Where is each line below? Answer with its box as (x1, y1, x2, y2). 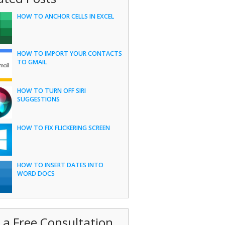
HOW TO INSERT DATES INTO (17, 161, 103, 169)
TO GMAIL (17, 58, 47, 66)
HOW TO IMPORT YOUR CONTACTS (17, 49, 122, 58)
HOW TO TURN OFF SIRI (17, 86, 86, 95)
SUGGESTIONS (17, 95, 60, 103)
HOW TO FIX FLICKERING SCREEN (17, 124, 110, 132)
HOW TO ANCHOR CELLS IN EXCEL (17, 12, 114, 21)
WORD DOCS (17, 169, 55, 178)
